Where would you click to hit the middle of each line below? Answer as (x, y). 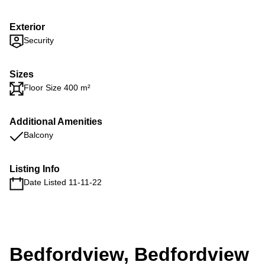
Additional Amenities (56, 122)
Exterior (27, 27)
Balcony (38, 135)
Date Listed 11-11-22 (63, 182)
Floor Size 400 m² (57, 88)
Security (39, 40)
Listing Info (35, 169)
